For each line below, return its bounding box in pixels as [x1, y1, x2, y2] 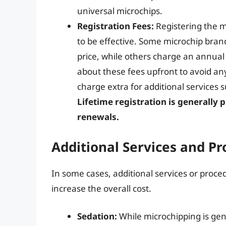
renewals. [77, 111, 119, 123]
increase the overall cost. [51, 182, 151, 194]
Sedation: [77, 210, 117, 222]
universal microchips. [77, 5, 162, 17]
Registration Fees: [77, 20, 154, 32]
